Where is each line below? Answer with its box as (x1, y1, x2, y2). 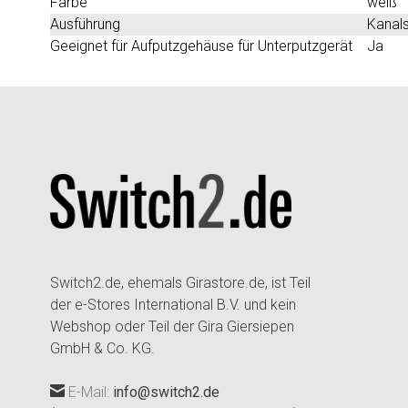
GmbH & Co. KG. (50, 339, 155, 357)
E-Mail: (65, 382, 113, 401)
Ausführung (50, 15, 120, 33)
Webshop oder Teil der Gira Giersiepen (50, 317, 294, 335)
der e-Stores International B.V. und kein (50, 295, 296, 313)
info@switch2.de (113, 382, 219, 401)
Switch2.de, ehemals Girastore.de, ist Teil (50, 273, 311, 291)
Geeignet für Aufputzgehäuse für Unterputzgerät (50, 36, 352, 55)
